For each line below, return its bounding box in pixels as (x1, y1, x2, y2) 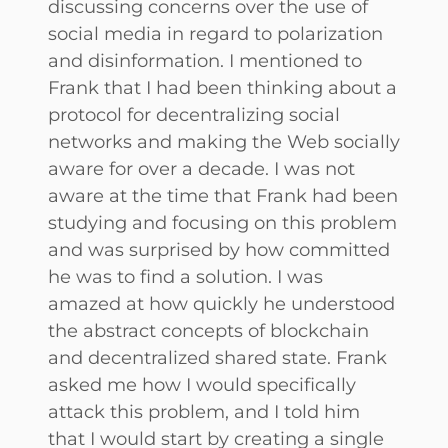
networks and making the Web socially (48, 130, 400, 154)
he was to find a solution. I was (48, 265, 323, 289)
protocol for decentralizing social (48, 103, 340, 127)
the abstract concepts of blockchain (48, 319, 369, 343)
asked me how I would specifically (48, 373, 356, 397)
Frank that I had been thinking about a (48, 76, 397, 100)
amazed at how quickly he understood (48, 292, 395, 316)
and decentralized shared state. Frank (48, 346, 387, 370)
